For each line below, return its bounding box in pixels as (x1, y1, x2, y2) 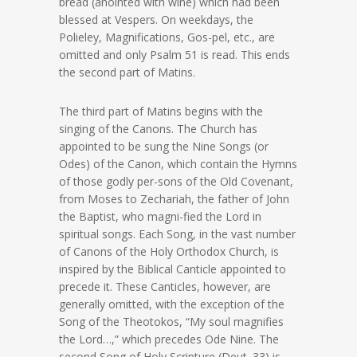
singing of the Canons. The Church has (59, 121, 257, 137)
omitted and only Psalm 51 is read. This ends (59, 47, 290, 63)
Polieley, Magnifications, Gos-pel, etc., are (59, 29, 275, 45)
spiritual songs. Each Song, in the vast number (59, 226, 296, 242)
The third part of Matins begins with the (59, 104, 263, 120)
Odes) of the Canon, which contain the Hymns (59, 156, 297, 172)
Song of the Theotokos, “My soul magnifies (59, 314, 284, 330)
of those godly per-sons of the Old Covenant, (59, 174, 293, 190)
